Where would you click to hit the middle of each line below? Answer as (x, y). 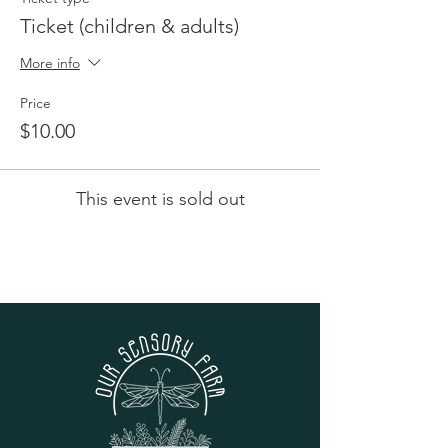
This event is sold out (160, 199)
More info (50, 63)
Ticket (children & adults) (129, 26)
